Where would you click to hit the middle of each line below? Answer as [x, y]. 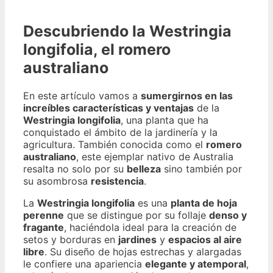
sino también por [201, 169]
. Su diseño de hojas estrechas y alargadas [143, 252]
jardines [137, 239]
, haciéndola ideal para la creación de [150, 227]
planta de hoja [204, 203]
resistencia [117, 181]
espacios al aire [205, 239]
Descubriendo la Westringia [127, 31]
